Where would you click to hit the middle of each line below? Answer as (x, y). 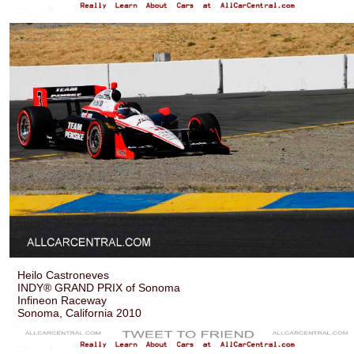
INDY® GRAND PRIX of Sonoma (99, 288)
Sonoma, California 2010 (80, 313)
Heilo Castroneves (64, 275)
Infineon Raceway (62, 301)
